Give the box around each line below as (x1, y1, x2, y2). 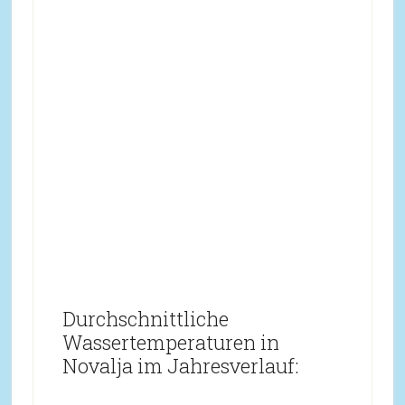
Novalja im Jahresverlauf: (61, 353, 298, 379)
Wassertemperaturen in (61, 329, 279, 355)
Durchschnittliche (61, 306, 229, 332)
